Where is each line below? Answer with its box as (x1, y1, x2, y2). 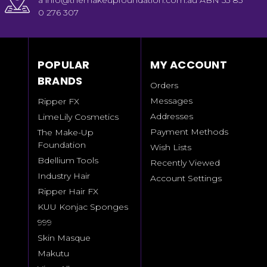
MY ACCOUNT (150, 57, 227, 72)
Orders (150, 79, 179, 91)
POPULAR (37, 57, 90, 72)
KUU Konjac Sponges (37, 201, 128, 212)
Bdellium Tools (37, 154, 98, 166)
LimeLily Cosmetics (37, 111, 119, 122)
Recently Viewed (150, 157, 221, 168)
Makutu (37, 247, 69, 259)
